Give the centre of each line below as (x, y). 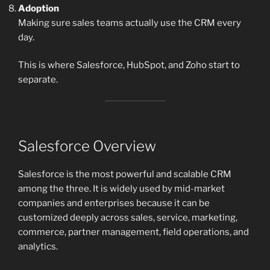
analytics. (38, 247)
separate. (38, 80)
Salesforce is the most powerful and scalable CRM (125, 174)
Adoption (39, 8)
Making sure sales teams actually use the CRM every (130, 23)
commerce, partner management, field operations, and (133, 232)
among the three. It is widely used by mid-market (121, 189)
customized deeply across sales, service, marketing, (128, 218)
